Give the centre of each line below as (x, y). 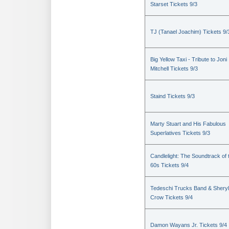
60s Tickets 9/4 (169, 165)
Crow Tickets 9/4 (171, 198)
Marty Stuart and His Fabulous (188, 124)
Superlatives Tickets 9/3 (180, 133)
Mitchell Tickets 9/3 (174, 69)
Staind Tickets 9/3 (173, 96)
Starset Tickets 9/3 (174, 4)
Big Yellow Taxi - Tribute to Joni (189, 60)
